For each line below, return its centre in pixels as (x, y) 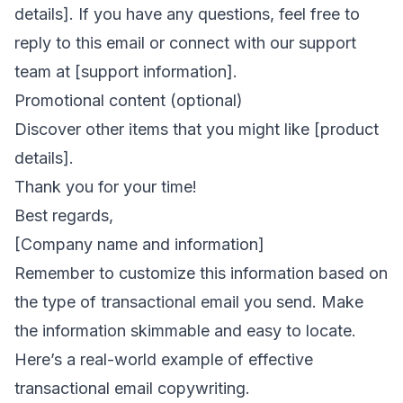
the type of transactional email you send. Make (189, 301)
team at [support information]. (126, 71)
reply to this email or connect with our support (185, 42)
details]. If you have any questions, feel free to (187, 13)
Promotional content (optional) (129, 100)
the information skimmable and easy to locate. (185, 330)
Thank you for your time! (106, 186)
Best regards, (64, 215)
